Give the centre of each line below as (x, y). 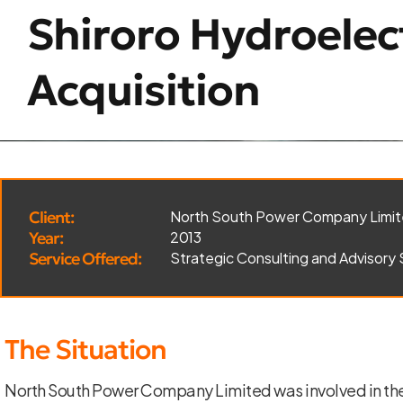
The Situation (85, 349)
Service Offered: (85, 258)
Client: (51, 217)
